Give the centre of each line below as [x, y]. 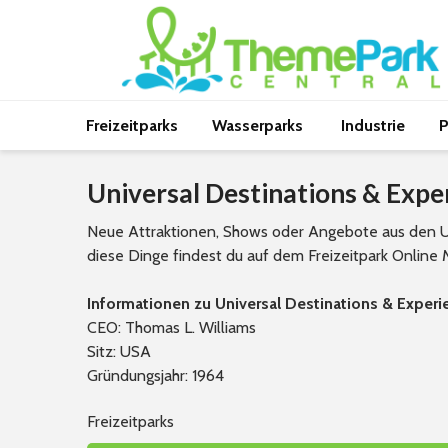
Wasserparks [259, 125]
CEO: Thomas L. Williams [171, 327]
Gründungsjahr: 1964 [155, 375]
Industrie [373, 125]
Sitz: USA [119, 351]
